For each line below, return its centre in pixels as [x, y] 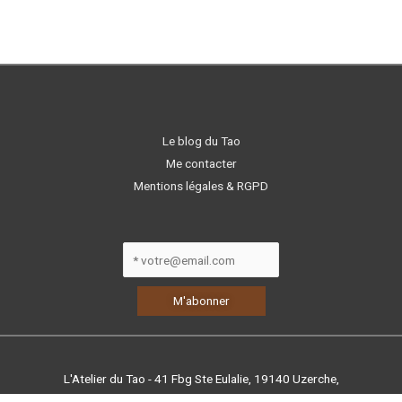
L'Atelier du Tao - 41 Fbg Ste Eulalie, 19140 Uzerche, [201, 379]
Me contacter [201, 163]
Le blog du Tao [201, 140]
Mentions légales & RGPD [201, 185]
